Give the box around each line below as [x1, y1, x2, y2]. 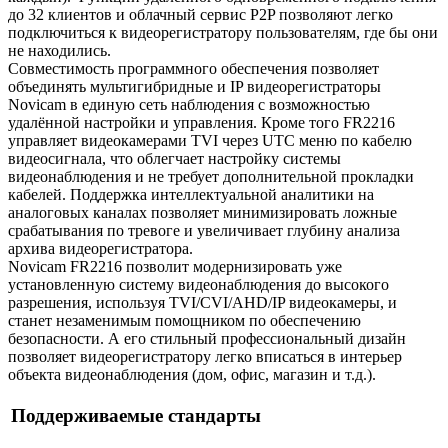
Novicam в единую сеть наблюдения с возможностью [8, 95, 370, 113]
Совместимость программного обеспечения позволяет [8, 59, 379, 77]
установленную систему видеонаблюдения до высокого [8, 275, 389, 293]
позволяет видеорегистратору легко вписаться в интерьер [8, 347, 402, 365]
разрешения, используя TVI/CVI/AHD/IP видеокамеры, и [8, 293, 397, 311]
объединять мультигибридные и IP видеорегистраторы [8, 77, 381, 95]
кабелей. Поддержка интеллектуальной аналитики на [8, 185, 374, 203]
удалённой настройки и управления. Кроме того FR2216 [8, 113, 395, 131]
